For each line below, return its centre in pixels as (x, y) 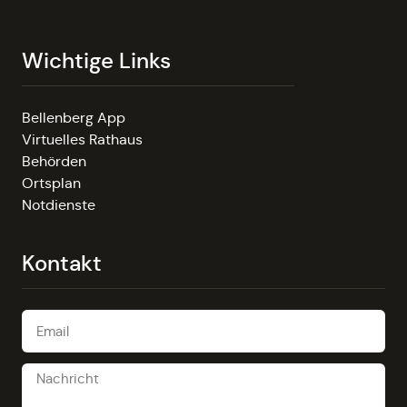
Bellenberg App (74, 117)
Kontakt (62, 263)
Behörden (54, 161)
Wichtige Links (96, 60)
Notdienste (59, 204)
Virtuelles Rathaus (82, 139)
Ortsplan (51, 183)
